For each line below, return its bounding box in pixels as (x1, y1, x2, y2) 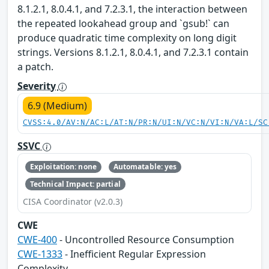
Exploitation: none (29, 162, 97, 172)
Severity (17, 79, 58, 92)
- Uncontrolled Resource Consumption (57, 232, 234, 246)
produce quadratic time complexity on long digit (17, 31, 237, 44)
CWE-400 (17, 232, 57, 246)
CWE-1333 (17, 247, 62, 261)
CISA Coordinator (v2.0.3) (23, 195, 122, 207)
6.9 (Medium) (28, 98, 87, 112)
